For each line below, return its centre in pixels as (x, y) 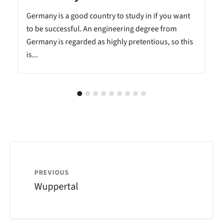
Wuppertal (56, 187)
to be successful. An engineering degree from (102, 29)
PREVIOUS (52, 173)
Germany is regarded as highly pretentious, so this (110, 42)
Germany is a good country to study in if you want (108, 16)
